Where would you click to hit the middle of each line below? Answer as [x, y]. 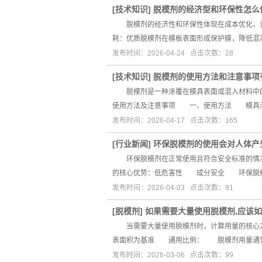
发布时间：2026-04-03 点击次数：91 [173, 188]
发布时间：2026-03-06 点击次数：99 [173, 255]
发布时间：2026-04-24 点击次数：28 [173, 53]
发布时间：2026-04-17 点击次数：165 [175, 120]
